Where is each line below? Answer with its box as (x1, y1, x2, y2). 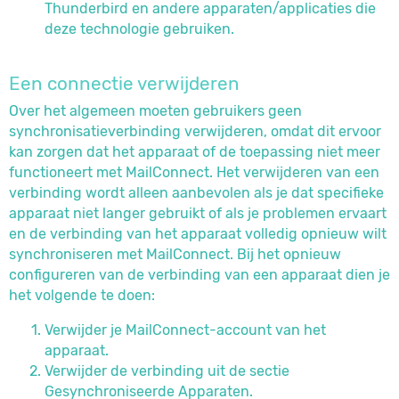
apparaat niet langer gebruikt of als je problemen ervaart (9, 205, 387, 222)
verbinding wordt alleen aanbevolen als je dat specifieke (9, 184, 384, 201)
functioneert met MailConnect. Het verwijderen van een (9, 164, 379, 181)
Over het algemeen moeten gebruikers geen (9, 102, 302, 119)
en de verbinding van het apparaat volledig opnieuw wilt (9, 225, 387, 242)
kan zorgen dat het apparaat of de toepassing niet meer (9, 143, 380, 160)
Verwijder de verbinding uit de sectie (45, 362, 289, 379)
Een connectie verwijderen (9, 73, 240, 94)
